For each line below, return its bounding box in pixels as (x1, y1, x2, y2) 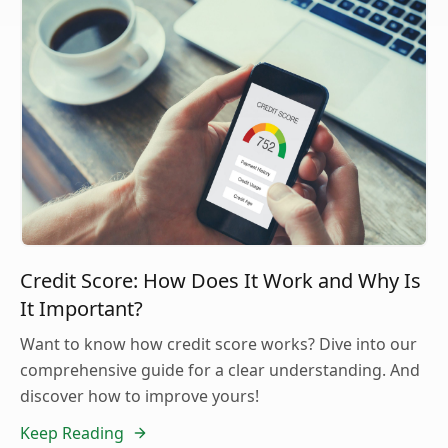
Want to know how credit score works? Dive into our (20, 333, 417, 356)
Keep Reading (20, 422, 124, 445)
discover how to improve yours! (20, 385, 259, 408)
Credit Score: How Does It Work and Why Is (20, 267, 421, 295)
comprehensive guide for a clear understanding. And (20, 359, 420, 382)
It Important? (20, 295, 143, 323)
